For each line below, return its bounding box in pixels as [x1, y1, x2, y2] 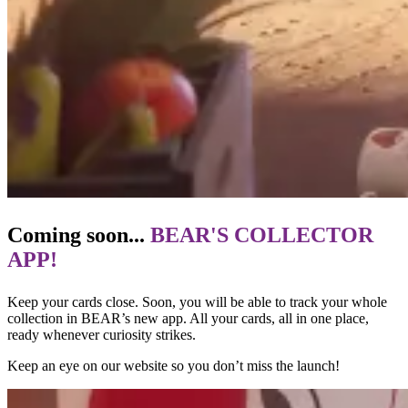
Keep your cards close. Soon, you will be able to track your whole [7, 293, 387, 310]
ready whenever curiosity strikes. [7, 326, 196, 342]
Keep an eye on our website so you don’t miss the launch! [7, 357, 340, 373]
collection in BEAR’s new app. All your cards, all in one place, [7, 310, 369, 326]
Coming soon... [7, 222, 145, 247]
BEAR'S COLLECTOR [145, 222, 373, 247]
